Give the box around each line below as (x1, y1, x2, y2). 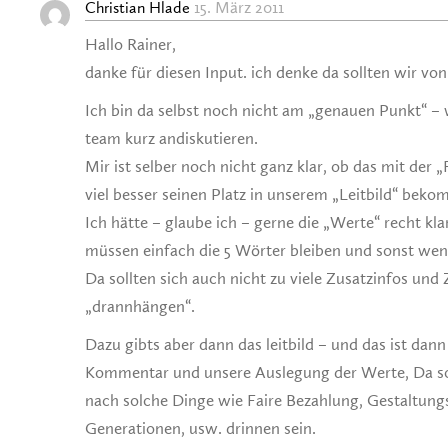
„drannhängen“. (85, 297, 195, 317)
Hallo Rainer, (85, 35, 176, 55)
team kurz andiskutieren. (85, 129, 258, 149)
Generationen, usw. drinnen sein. (85, 419, 316, 439)
